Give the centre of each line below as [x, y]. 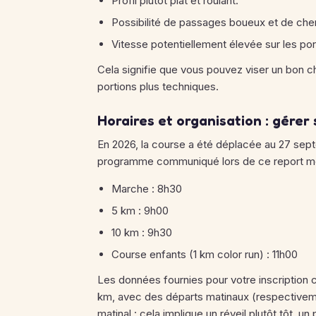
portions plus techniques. [158, 86]
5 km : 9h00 [140, 211]
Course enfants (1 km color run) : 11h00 [205, 254]
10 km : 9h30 [142, 232]
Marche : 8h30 [147, 189]
